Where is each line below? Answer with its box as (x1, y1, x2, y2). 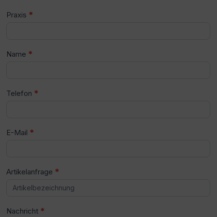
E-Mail (6, 128, 30, 138)
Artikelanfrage (6, 167, 55, 177)
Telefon (6, 89, 34, 98)
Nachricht (6, 206, 41, 216)
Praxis (6, 10, 29, 20)
